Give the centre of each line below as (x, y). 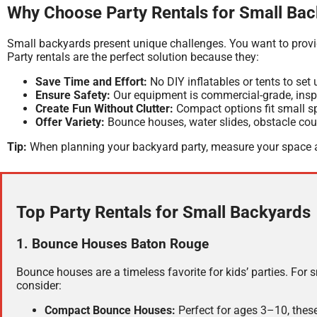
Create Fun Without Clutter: (104, 109)
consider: (39, 285)
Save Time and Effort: (91, 82)
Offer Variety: (70, 122)
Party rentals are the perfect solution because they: (133, 57)
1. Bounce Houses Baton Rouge (113, 244)
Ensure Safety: (73, 95)
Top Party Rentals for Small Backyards (163, 212)
